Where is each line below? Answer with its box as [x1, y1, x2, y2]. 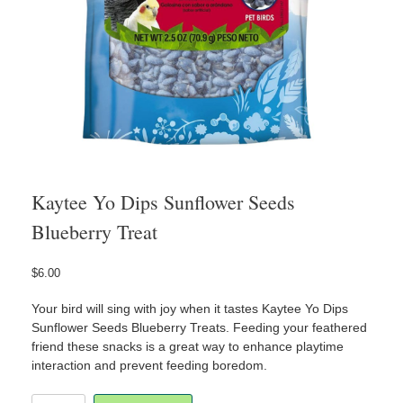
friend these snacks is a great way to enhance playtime [31, 338, 344, 354]
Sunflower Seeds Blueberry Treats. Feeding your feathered [31, 319, 367, 335]
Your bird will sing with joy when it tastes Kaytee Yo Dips [31, 300, 348, 316]
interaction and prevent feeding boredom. [31, 357, 267, 372]
